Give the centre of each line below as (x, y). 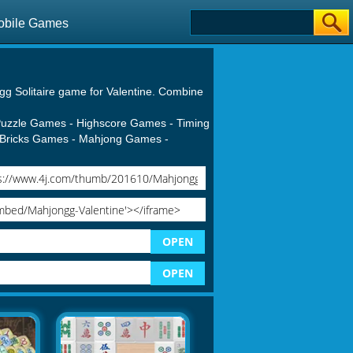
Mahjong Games (120, 139)
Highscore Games (121, 123)
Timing (193, 123)
